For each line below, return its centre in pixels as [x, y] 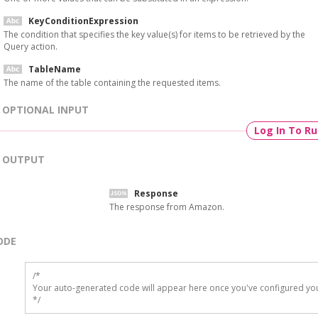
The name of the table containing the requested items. [112, 83]
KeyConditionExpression [83, 21]
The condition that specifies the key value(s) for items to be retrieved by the [154, 34]
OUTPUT [23, 159]
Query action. [31, 46]
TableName [55, 69]
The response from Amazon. [167, 207]
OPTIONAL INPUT [45, 110]
